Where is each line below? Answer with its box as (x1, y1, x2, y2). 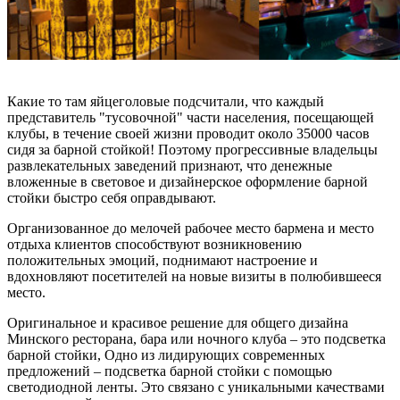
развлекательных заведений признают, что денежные (7, 157, 332, 173)
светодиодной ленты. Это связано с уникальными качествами (7, 379, 385, 395)
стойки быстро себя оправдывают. (7, 189, 216, 205)
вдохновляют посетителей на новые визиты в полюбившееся (7, 268, 381, 284)
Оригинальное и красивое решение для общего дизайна (7, 314, 348, 330)
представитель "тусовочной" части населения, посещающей (7, 109, 374, 125)
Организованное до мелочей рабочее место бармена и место (7, 220, 374, 236)
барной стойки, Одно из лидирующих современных (7, 346, 325, 362)
